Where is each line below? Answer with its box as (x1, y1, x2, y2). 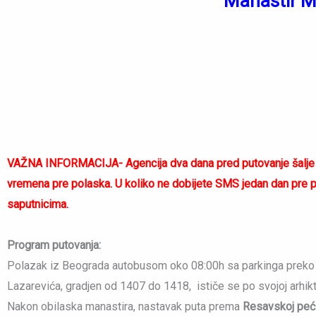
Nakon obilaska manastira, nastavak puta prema (7, 300, 243, 314)
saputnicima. (7, 197, 68, 212)
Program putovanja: (7, 238, 101, 253)
